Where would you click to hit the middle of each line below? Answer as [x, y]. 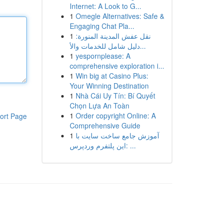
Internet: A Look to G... [105, 6]
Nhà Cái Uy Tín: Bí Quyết [115, 96]
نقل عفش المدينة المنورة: [113, 36]
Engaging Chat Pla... [102, 26]
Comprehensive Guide [105, 125]
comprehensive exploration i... [117, 66]
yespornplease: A [103, 56]
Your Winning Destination [109, 86]
